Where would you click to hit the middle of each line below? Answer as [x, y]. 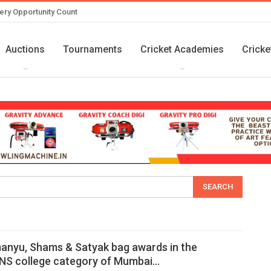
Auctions [25, 49]
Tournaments [93, 49]
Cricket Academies [182, 49]
